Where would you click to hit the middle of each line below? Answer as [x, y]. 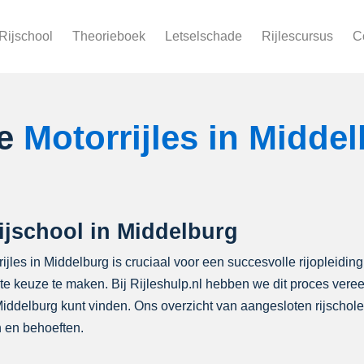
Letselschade [204, 36]
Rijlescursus [297, 36]
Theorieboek [109, 36]
